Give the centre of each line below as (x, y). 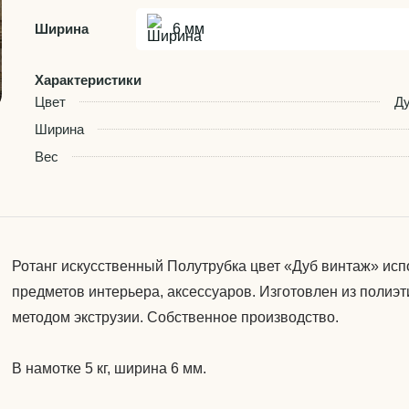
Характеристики (88, 80)
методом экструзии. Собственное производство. (176, 317)
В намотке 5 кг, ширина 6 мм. (110, 368)
